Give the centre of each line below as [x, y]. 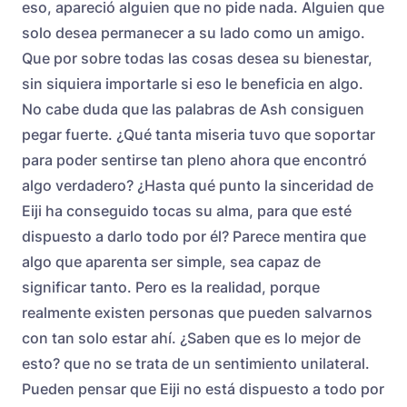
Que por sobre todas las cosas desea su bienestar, [197, 58]
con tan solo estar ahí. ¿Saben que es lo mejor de [191, 338]
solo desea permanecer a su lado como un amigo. [194, 32]
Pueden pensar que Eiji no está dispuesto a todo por [203, 388]
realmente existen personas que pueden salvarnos [197, 312]
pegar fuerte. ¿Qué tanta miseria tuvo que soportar [199, 134]
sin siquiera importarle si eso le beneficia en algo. [193, 83]
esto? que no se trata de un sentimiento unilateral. [196, 363]
